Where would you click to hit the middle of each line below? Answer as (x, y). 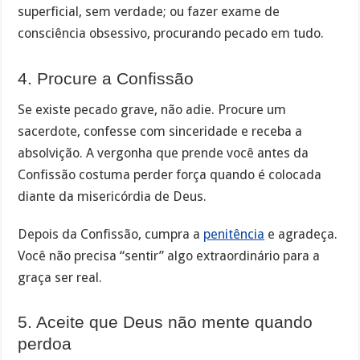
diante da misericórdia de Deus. (112, 197)
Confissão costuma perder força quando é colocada (170, 175)
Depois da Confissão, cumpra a (111, 235)
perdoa (45, 344)
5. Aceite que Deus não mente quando (166, 322)
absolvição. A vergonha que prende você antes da (164, 153)
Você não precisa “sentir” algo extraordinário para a (169, 256)
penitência (234, 235)
